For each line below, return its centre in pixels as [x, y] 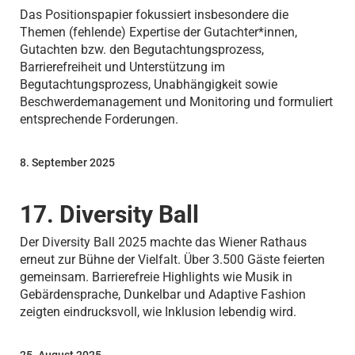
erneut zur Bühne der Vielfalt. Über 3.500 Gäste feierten [172, 259]
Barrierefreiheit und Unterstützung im [122, 67]
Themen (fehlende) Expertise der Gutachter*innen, [158, 32]
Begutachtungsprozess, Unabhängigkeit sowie [148, 85]
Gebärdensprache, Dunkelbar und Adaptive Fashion [162, 294]
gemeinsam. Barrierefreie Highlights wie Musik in [156, 277]
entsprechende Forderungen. [99, 120]
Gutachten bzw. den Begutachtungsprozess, [141, 50]
